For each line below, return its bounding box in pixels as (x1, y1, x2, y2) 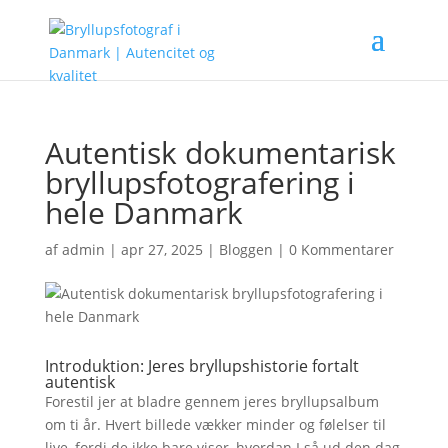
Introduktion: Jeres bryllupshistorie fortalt (44, 355, 359, 377)
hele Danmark (44, 192, 243, 233)
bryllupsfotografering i (44, 162, 355, 203)
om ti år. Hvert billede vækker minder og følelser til (44, 415, 386, 434)
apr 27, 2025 (120, 240, 203, 259)
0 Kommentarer (288, 240, 394, 259)
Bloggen (218, 240, 273, 259)
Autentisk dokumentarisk (44, 132, 396, 173)
